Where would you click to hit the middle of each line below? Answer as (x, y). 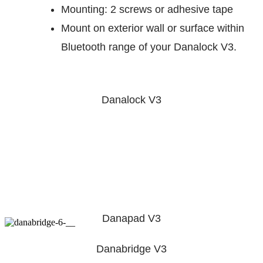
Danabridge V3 (131, 249)
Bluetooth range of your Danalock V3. (149, 47)
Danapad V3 (131, 218)
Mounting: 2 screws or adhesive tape (147, 9)
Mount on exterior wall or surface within (153, 28)
